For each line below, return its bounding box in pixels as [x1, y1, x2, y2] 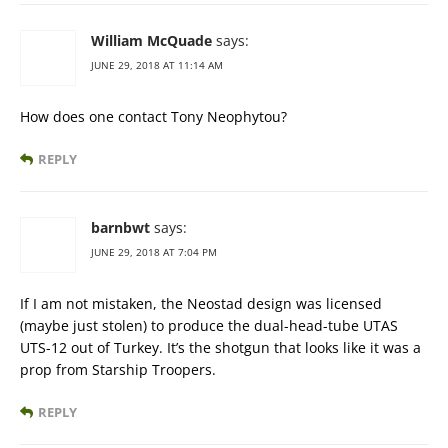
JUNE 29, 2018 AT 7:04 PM [91, 245, 217, 260]
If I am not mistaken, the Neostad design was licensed [20, 294, 382, 314]
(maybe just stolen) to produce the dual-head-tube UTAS [20, 316, 398, 336]
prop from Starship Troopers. [20, 360, 216, 380]
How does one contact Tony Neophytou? [20, 107, 287, 127]
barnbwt [91, 218, 150, 238]
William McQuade [91, 31, 212, 51]
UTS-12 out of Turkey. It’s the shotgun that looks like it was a [20, 338, 421, 358]
